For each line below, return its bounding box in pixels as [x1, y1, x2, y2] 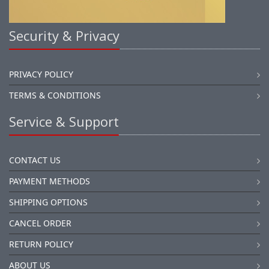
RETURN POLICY [9, 238, 73, 250]
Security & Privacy [9, 26, 119, 44]
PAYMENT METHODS [9, 175, 90, 187]
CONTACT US [9, 154, 61, 166]
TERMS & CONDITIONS [9, 89, 101, 101]
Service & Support [9, 112, 119, 130]
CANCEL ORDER [9, 217, 71, 229]
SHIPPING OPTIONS [9, 196, 88, 208]
